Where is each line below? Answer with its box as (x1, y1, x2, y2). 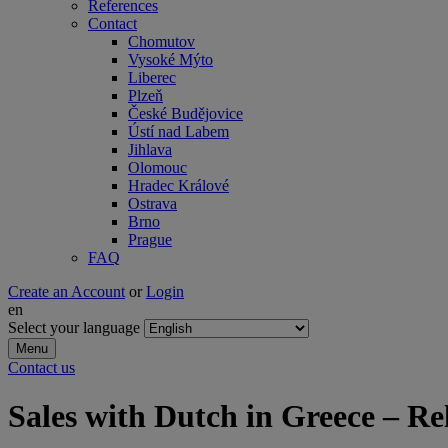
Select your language (8, 319, 140, 336)
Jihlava (128, 141, 172, 158)
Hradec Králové (128, 177, 229, 194)
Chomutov (128, 33, 195, 50)
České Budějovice (128, 105, 243, 122)
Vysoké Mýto (128, 51, 213, 68)
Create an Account (8, 283, 125, 300)
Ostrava (128, 195, 177, 212)
